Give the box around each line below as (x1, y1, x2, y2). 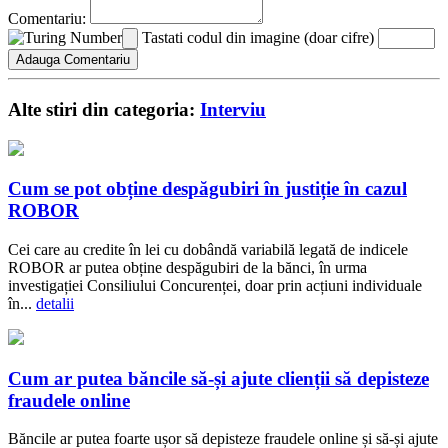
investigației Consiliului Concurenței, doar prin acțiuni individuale (8, 277, 422, 295)
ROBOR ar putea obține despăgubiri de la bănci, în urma (8, 259, 367, 277)
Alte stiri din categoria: (8, 98, 200, 120)
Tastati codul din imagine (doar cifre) (142, 29, 374, 47)
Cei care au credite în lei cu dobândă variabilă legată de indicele (8, 241, 408, 259)
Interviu (200, 98, 266, 120)
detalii (36, 295, 74, 313)
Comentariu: (8, 10, 86, 28)
